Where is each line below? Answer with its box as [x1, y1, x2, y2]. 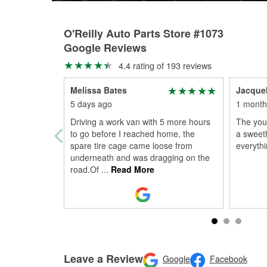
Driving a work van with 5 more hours [70, 116, 210, 128]
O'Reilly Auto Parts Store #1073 [64, 26, 223, 41]
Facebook [209, 253, 247, 265]
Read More [108, 163, 154, 175]
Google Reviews [64, 40, 147, 55]
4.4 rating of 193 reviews [116, 59, 212, 72]
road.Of [70, 163, 101, 175]
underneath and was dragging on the [70, 151, 210, 163]
